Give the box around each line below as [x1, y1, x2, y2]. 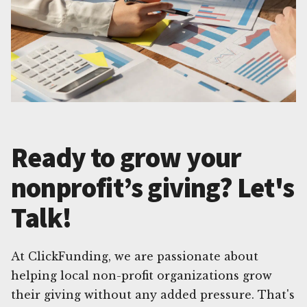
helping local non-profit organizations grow [11, 268, 272, 282]
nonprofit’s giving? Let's [11, 170, 295, 205]
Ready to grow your [11, 140, 242, 175]
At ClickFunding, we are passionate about [11, 249, 258, 263]
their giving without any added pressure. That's [11, 287, 295, 302]
